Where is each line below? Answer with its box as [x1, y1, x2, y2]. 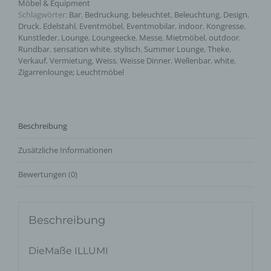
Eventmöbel [79, 21, 123, 32]
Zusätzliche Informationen [18, 145, 113, 156]
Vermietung [50, 55, 92, 67]
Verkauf [18, 55, 46, 67]
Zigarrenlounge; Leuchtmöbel [18, 67, 124, 78]
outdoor [209, 32, 239, 44]
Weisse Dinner [120, 55, 171, 67]
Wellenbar [174, 55, 211, 67]
